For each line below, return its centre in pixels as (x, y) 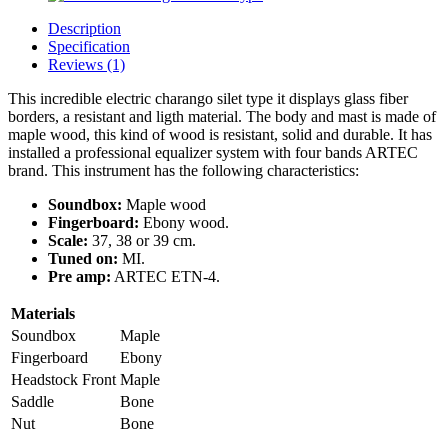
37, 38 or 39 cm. (142, 240)
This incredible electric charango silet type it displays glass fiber (208, 98)
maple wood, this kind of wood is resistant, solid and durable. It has (220, 134)
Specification (89, 46)
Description (84, 28)
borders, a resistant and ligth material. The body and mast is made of (222, 116)
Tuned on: (83, 258)
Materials (43, 313)
